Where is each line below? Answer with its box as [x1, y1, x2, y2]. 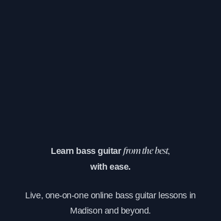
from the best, [123, 147, 170, 156]
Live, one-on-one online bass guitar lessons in [25, 190, 196, 200]
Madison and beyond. [70, 205, 151, 216]
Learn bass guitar [51, 146, 124, 156]
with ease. [90, 161, 131, 172]
